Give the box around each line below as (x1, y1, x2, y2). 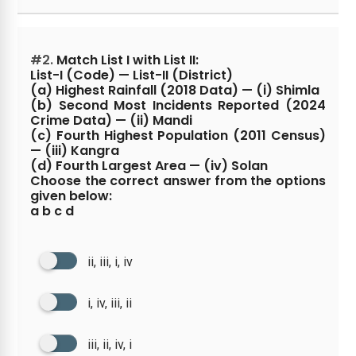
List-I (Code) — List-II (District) (30, 66, 234, 84)
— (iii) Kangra (30, 141, 120, 160)
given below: (30, 187, 113, 205)
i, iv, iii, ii (87, 296, 133, 311)
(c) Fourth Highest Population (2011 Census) (30, 126, 326, 145)
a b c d (30, 202, 75, 220)
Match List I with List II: (53, 51, 199, 69)
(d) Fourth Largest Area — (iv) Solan (30, 157, 269, 175)
